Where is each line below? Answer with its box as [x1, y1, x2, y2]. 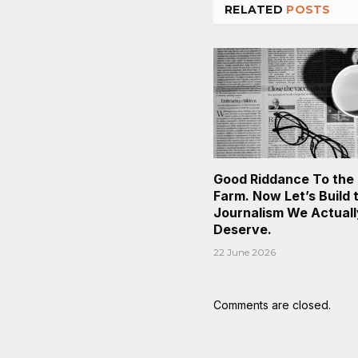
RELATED [225, 2, 287, 17]
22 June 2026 [213, 245, 276, 258]
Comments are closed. [213, 297, 331, 312]
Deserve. [213, 221, 275, 237]
